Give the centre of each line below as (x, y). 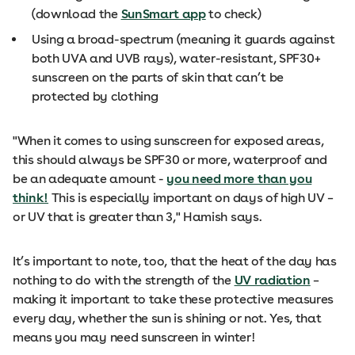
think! (31, 198)
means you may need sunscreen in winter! (134, 337)
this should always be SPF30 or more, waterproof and (170, 160)
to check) (233, 14)
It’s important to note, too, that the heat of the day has (175, 261)
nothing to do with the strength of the (124, 280)
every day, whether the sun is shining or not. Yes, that (167, 318)
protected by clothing (95, 96)
